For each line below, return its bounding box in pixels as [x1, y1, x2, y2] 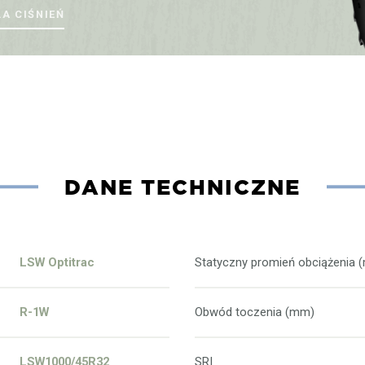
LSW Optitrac [20, 254, 95, 270]
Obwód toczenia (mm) [194, 304, 314, 319]
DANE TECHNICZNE [64, 171, 301, 202]
